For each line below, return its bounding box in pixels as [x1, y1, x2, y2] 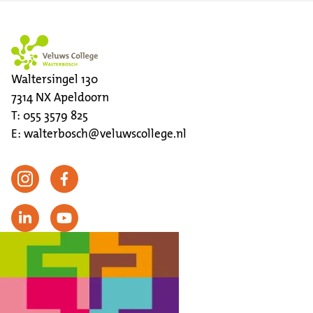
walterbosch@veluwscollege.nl [24, 126, 187, 141]
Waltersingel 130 [11, 71, 98, 87]
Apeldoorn [54, 89, 109, 105]
